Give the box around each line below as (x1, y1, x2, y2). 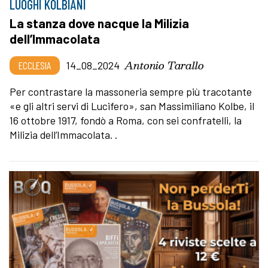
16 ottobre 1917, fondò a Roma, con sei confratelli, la (10, 114, 242, 127)
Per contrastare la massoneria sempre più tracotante (10, 85, 252, 99)
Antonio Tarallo (124, 56, 204, 74)
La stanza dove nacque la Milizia (10, 16, 189, 31)
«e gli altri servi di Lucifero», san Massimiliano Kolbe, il (10, 99, 254, 113)
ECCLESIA (19, 59, 51, 72)
